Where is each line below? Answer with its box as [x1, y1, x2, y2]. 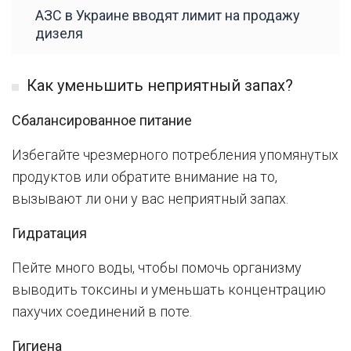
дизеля [35, 25, 83, 42]
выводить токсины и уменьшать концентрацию [12, 281, 326, 299]
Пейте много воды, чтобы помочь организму [12, 259, 302, 277]
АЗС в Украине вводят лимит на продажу [35, 7, 300, 24]
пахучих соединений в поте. [12, 303, 192, 320]
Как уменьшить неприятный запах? [27, 76, 293, 96]
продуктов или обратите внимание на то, [12, 168, 277, 186]
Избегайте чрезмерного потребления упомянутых [12, 147, 338, 164]
